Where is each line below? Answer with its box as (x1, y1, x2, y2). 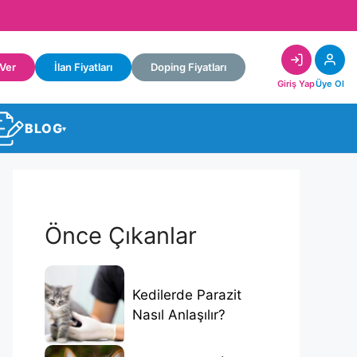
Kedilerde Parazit (132, 286, 241, 303)
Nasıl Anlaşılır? (132, 306, 226, 323)
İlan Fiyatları (54, 61, 112, 74)
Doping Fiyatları (151, 61, 226, 74)
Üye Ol (316, 78, 344, 90)
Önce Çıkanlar (45, 221, 197, 249)
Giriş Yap (277, 78, 315, 90)
